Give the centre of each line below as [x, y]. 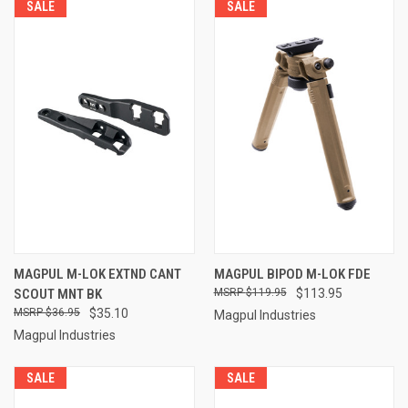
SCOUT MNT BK [58, 294]
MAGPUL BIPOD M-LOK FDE [292, 274]
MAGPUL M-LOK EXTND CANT [97, 274]
